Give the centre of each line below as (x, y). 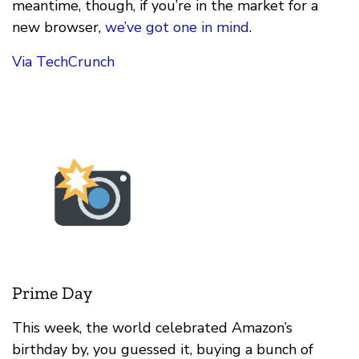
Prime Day (52, 292)
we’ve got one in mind (177, 28)
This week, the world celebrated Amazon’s (152, 327)
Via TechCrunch (63, 62)
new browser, (58, 28)
